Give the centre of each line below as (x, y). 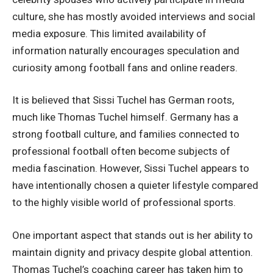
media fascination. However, (78, 168)
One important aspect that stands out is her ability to (133, 235)
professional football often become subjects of (121, 151)
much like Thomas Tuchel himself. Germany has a (125, 117)
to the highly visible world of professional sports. (124, 202)
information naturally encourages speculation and (126, 50)
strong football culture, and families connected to (126, 134)
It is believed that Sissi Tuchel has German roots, (123, 100)
